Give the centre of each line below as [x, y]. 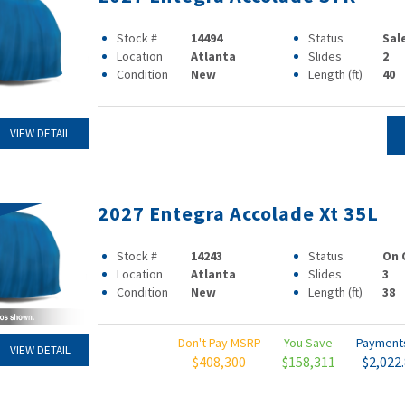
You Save [309, 343]
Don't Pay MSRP [219, 343]
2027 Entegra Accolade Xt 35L [238, 213]
